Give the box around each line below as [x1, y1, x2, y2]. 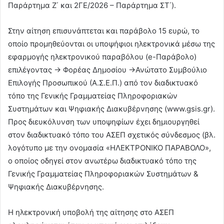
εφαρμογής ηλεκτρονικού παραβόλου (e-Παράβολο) [8, 52, 196, 62]
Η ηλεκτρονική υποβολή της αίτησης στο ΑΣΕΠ [8, 207, 174, 217]
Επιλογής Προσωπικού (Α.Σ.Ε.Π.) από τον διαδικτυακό [8, 78, 198, 88]
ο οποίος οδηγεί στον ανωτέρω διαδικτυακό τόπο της [8, 156, 196, 166]
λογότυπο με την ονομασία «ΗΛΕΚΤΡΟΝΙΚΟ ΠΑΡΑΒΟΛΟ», [8, 143, 211, 153]
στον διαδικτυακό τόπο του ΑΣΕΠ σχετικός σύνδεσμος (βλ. [8, 130, 215, 140]
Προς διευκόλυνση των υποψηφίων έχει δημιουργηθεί [8, 117, 199, 127]
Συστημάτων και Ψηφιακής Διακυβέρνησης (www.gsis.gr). [8, 104, 215, 114]
